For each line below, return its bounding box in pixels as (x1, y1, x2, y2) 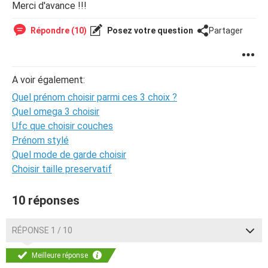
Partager (209, 26, 243, 35)
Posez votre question (105, 26, 193, 35)
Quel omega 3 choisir (12, 106, 99, 117)
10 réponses (12, 193, 80, 208)
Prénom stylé (12, 135, 69, 146)
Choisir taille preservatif (12, 163, 112, 175)
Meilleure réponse (30, 251, 90, 260)
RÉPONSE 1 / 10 (12, 226, 72, 235)
